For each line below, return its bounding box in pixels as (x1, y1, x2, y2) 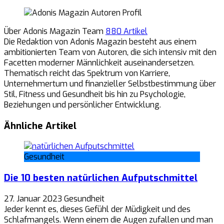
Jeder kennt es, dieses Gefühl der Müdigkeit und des (4, 203, 190, 214)
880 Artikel (105, 25, 147, 36)
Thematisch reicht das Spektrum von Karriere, (4, 67, 170, 78)
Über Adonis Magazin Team (4, 25, 105, 36)
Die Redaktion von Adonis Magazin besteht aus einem (4, 36, 196, 47)
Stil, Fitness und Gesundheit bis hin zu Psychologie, (4, 88, 185, 99)
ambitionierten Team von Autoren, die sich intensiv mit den (4, 46, 216, 57)
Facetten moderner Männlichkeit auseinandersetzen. (4, 57, 194, 68)
